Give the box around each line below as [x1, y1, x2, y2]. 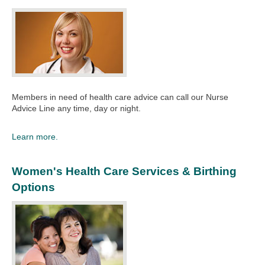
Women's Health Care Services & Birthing [12, 165, 237, 178]
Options [12, 181, 55, 194]
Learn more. [12, 132, 58, 142]
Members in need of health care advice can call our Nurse [12, 92, 228, 102]
